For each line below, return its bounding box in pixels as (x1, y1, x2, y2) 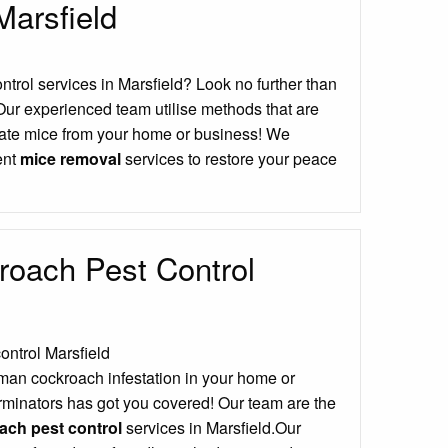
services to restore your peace (121, 146, 337, 170)
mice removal (20, 146, 121, 170)
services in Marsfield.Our (122, 416, 301, 440)
